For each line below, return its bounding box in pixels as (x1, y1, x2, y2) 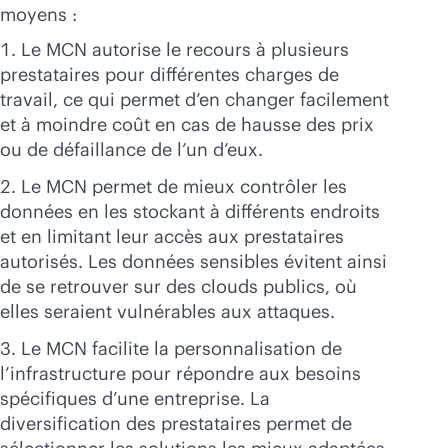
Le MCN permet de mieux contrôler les (21, 175, 347, 198)
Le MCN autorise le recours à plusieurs (21, 38, 349, 61)
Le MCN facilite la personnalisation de (21, 337, 342, 360)
